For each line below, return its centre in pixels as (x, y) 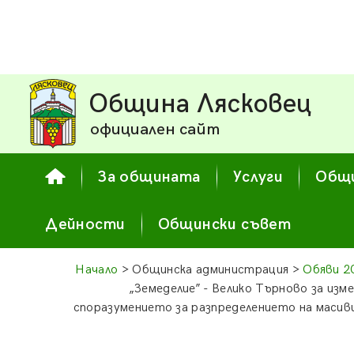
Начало (97, 270)
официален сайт (155, 129)
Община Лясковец (200, 104)
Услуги (258, 177)
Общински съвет (224, 224)
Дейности (85, 224)
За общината (149, 177)
